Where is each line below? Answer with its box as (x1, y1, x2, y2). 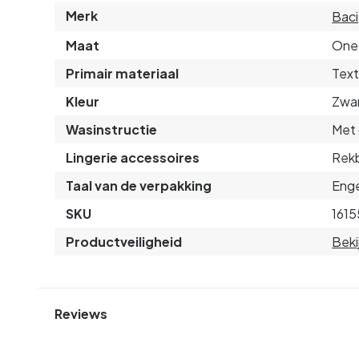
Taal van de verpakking (66, 176, 212, 194)
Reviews (54, 305, 107, 323)
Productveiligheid (66, 232, 182, 250)
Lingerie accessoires (66, 148, 200, 166)
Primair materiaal (66, 64, 179, 82)
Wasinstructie (66, 120, 157, 138)
